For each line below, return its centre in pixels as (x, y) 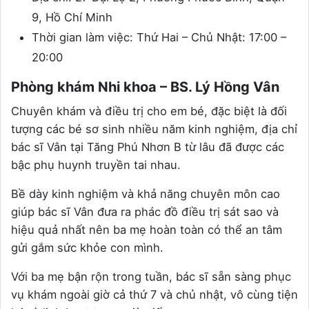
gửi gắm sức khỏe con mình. (87, 248)
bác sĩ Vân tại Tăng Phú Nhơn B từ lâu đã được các (148, 147)
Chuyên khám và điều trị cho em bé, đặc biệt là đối (149, 111)
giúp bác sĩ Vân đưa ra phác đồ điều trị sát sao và (145, 212)
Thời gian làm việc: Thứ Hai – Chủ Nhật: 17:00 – (159, 38)
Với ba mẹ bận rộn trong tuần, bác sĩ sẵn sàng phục (151, 277)
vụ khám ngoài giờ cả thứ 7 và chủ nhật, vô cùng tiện (154, 295)
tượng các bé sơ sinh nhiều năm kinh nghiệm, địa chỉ (154, 129)
